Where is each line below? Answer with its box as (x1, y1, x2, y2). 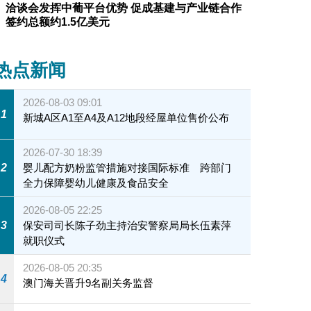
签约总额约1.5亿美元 (5, 16, 110, 28)
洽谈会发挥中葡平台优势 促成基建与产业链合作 (5, 2, 242, 15)
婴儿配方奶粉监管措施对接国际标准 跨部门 (23, 161, 232, 174)
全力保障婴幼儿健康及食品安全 (23, 176, 169, 189)
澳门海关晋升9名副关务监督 (23, 276, 154, 289)
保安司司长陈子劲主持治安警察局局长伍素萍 (23, 219, 232, 231)
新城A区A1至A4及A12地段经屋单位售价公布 (23, 112, 230, 124)
